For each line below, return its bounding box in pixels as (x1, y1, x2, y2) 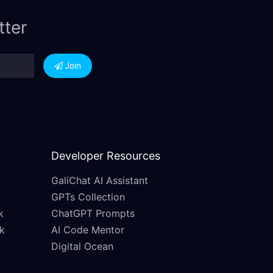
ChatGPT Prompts (51, 207, 135, 220)
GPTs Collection (51, 191, 125, 204)
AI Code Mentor (51, 224, 124, 236)
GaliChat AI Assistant (51, 174, 148, 187)
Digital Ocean (51, 240, 113, 253)
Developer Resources (51, 149, 160, 163)
